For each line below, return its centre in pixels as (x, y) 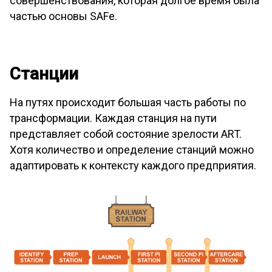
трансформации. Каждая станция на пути (113, 118)
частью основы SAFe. (63, 16)
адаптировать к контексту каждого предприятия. (133, 166)
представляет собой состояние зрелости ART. (126, 134)
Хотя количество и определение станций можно (132, 150)
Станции (44, 74)
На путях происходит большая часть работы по (128, 103)
